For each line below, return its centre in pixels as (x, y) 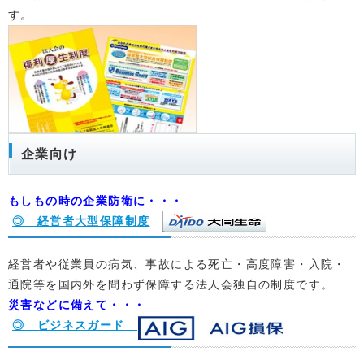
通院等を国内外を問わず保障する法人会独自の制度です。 (171, 284)
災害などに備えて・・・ (77, 305)
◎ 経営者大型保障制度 (81, 221)
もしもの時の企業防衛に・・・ (96, 201)
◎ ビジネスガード (75, 325)
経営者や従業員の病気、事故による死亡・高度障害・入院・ (177, 264)
